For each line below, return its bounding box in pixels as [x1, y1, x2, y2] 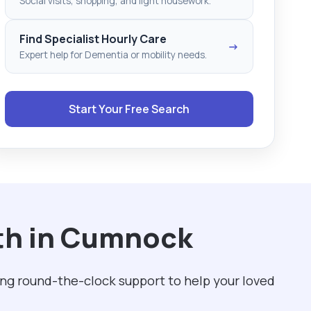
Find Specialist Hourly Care [19, 31, 167, 47]
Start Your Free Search [69, 101, 190, 117]
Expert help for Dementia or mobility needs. [19, 48, 207, 61]
